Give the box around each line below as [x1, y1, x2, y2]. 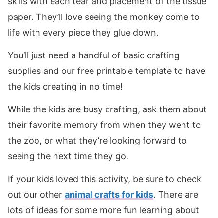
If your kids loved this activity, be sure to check [8, 173, 201, 184]
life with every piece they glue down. [8, 27, 159, 37]
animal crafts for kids [65, 189, 153, 200]
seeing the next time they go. [8, 150, 128, 161]
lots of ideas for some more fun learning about [8, 204, 199, 215]
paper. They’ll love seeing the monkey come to [8, 11, 200, 22]
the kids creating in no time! [8, 81, 125, 91]
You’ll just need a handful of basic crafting [8, 50, 180, 60]
